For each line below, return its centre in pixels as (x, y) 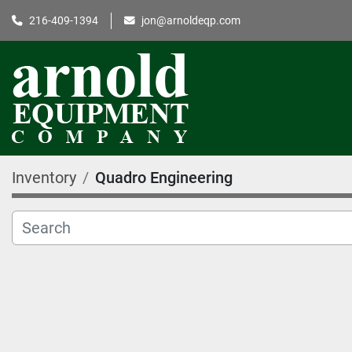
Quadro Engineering (164, 178)
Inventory (44, 178)
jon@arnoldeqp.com (191, 20)
